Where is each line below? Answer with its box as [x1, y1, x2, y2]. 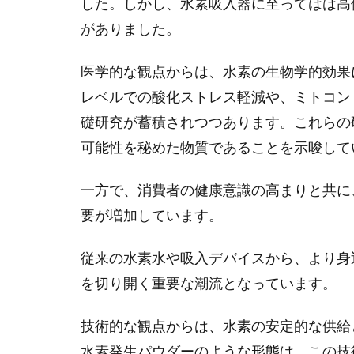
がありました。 [81, 20, 180, 37]
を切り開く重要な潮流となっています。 [81, 274, 337, 292]
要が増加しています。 [81, 206, 223, 224]
